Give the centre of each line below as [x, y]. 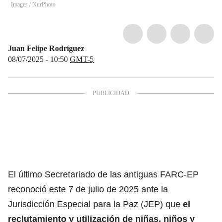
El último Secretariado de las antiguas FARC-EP [103, 174]
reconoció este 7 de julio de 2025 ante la [88, 189]
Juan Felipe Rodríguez [46, 48]
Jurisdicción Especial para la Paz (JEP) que [95, 204]
